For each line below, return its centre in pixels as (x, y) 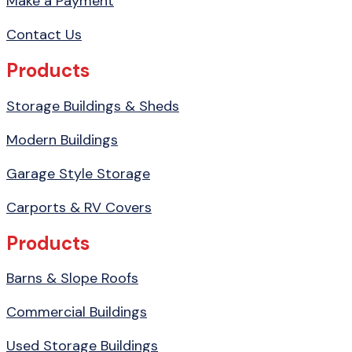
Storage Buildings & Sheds (93, 106)
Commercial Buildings (77, 312)
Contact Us (44, 34)
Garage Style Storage (78, 173)
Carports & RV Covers (79, 207)
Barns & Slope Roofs (72, 279)
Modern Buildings (62, 139)
